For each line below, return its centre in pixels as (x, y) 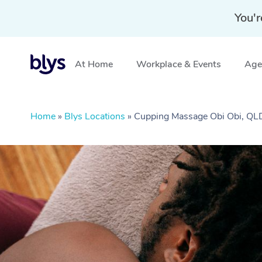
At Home (94, 64)
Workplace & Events (179, 64)
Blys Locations (95, 116)
